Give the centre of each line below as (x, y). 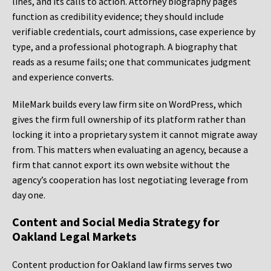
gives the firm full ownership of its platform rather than (129, 119)
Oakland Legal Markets (74, 237)
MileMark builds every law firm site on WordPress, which (127, 104)
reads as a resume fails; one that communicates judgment (132, 62)
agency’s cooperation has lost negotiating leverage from (130, 180)
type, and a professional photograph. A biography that (125, 47)
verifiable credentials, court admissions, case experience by (134, 32)
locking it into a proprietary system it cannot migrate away (135, 135)
